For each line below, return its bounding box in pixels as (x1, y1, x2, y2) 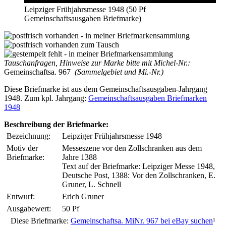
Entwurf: (7, 192, 35, 201)
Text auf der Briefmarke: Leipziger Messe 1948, (62, 161, 215, 171)
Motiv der (7, 143, 38, 152)
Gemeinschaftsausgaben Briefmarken (88, 93, 207, 102)
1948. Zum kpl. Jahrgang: (4, 93, 88, 102)
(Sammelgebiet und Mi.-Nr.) (71, 67, 163, 76)
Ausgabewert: (7, 204, 51, 213)
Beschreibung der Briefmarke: (4, 120, 108, 129)
